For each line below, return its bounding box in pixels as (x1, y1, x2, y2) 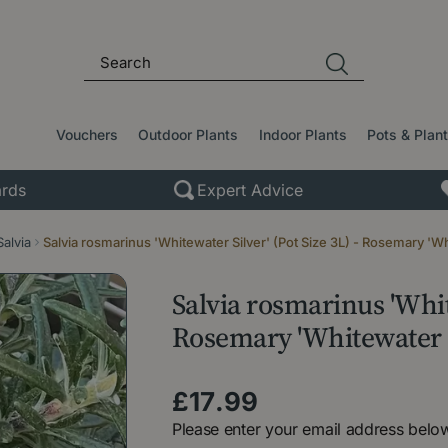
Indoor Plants (258, 126, 347, 143)
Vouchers (56, 126, 119, 143)
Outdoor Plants (138, 126, 239, 143)
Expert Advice (196, 179, 303, 200)
